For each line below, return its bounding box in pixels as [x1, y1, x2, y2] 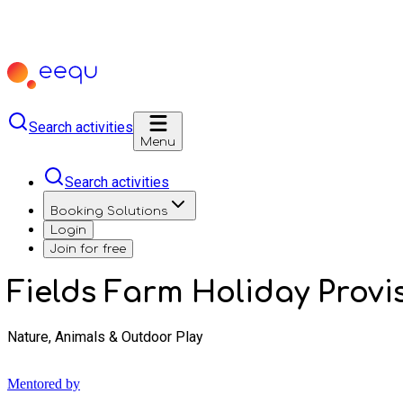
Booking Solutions [50, 204, 167, 218]
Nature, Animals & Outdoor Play [7, 327, 203, 345]
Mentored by [7, 375, 80, 391]
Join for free [50, 242, 126, 255]
